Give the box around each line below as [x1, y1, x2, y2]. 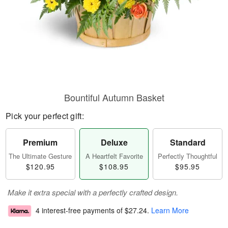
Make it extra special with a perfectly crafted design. [8, 187, 178, 197]
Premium [23, 136, 58, 148]
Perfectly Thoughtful [158, 151, 218, 161]
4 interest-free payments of [36, 205, 125, 216]
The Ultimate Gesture [9, 151, 72, 161]
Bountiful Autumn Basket [64, 91, 164, 104]
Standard [169, 136, 206, 148]
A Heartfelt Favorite [85, 151, 143, 161]
